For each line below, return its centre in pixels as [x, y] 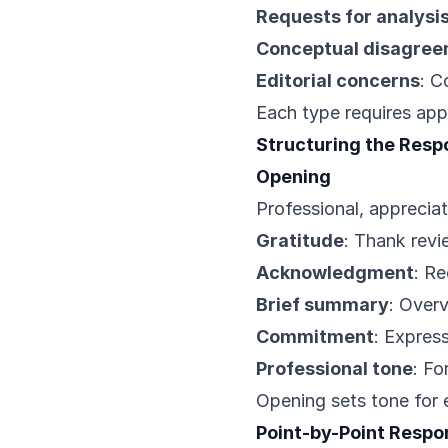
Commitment [315, 336]
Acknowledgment [335, 272]
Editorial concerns [338, 80]
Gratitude [300, 240]
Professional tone [334, 368]
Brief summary [322, 304]
